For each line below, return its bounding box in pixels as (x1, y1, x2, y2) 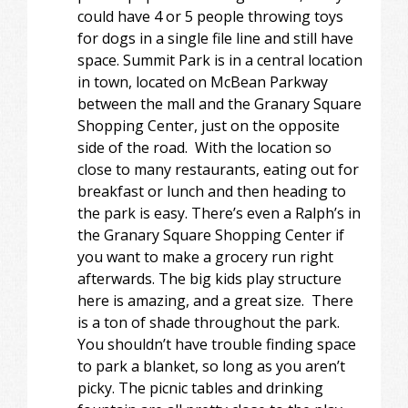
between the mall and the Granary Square (77, 93, 362, 114)
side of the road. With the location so (77, 137, 331, 158)
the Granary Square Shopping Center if (77, 224, 344, 245)
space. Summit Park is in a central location (77, 49, 362, 70)
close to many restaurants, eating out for (77, 158, 359, 179)
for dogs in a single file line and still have (77, 27, 353, 48)
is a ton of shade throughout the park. (77, 311, 340, 332)
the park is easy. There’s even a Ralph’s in (77, 202, 361, 223)
